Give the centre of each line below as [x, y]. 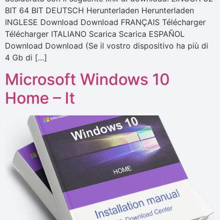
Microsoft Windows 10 [87, 80]
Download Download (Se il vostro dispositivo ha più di [107, 45]
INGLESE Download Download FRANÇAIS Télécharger [105, 22]
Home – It [40, 98]
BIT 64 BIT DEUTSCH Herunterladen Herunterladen [99, 10]
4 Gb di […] [26, 57]
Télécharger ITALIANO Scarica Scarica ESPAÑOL [95, 34]
